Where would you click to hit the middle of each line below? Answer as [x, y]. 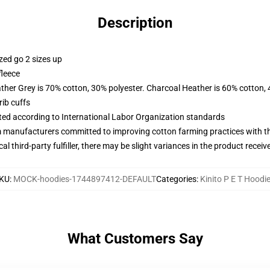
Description [135, 23]
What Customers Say [135, 239]
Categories [176, 179]
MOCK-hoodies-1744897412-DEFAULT [84, 179]
